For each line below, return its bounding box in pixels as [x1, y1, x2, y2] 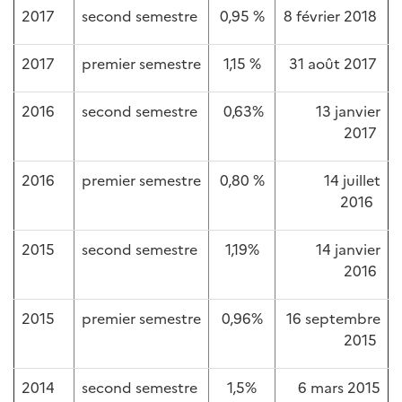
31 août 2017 [289, 53, 380, 73]
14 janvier [316, 239, 380, 258]
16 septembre [286, 308, 380, 328]
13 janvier [316, 100, 380, 120]
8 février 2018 [284, 5, 380, 25]
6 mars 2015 [298, 377, 380, 397]
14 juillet [324, 170, 380, 189]
